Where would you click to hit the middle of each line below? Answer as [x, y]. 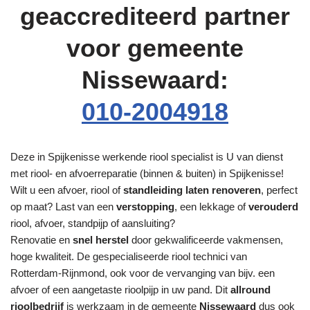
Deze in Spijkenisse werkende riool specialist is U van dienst [147, 157]
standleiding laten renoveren [192, 190]
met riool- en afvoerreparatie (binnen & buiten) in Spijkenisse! [147, 174]
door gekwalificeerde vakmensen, [206, 240]
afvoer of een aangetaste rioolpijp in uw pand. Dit [120, 290]
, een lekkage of [211, 207]
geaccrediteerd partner [155, 17]
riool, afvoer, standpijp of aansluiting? [93, 224]
